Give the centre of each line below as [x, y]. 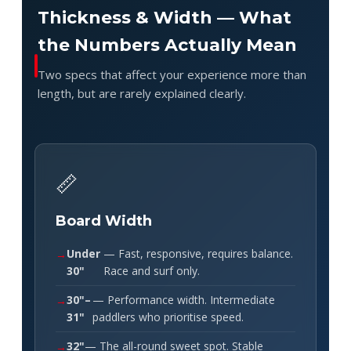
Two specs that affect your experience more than [172, 74]
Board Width [104, 221]
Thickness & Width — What [165, 17]
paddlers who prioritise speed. [168, 317]
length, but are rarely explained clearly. [142, 93]
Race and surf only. [151, 270]
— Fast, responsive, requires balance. [198, 253]
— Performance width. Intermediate [183, 299]
